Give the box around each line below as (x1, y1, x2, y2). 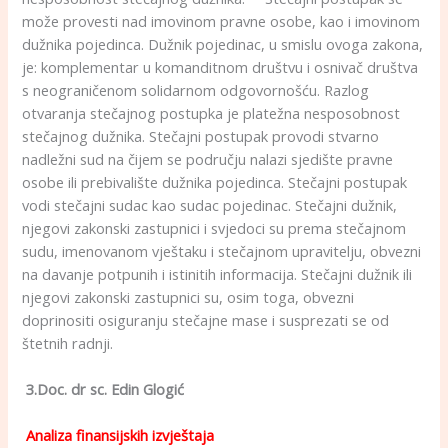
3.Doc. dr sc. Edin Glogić (22, 379, 185, 400)
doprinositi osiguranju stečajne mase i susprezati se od (22, 309, 390, 330)
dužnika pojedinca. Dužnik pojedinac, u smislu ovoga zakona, (22, 33, 424, 54)
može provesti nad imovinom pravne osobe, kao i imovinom (22, 10, 421, 31)
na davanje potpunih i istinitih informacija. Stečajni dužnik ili (22, 263, 413, 284)
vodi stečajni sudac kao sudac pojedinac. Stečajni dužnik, (22, 194, 398, 215)
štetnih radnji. (22, 332, 114, 353)
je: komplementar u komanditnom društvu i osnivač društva (22, 56, 419, 77)
